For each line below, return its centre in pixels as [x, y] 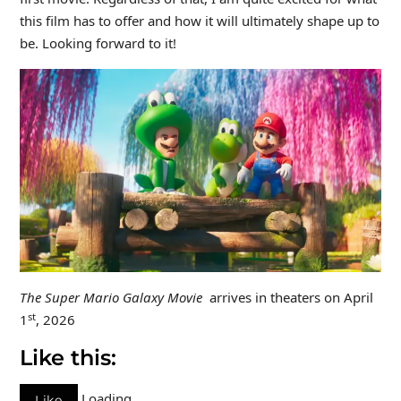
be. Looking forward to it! [98, 43]
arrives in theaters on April [287, 298]
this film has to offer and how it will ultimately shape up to [199, 20]
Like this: [68, 358]
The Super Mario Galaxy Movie [111, 298]
